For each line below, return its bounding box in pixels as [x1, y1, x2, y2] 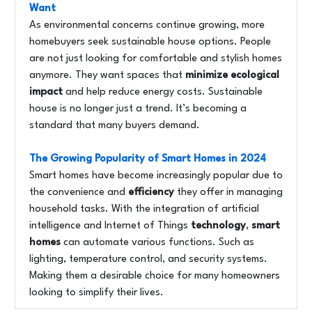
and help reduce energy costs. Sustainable [63, 87, 263, 97]
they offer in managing [177, 187, 283, 198]
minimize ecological [185, 70, 279, 81]
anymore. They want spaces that [29, 70, 185, 81]
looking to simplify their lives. [29, 288, 164, 298]
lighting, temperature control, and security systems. [29, 254, 267, 265]
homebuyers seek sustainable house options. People [29, 37, 271, 47]
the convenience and [29, 187, 128, 198]
